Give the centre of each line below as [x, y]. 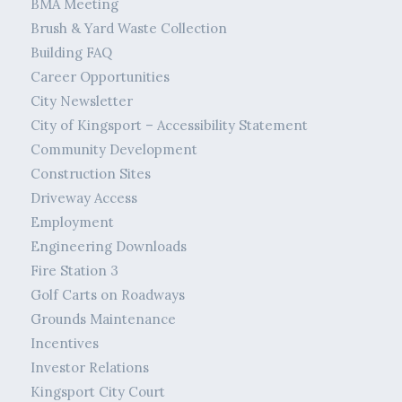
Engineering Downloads [108, 247]
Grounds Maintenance [103, 319]
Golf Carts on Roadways [107, 295]
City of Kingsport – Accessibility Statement [169, 126]
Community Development [114, 150]
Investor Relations [89, 368]
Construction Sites [90, 174]
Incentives [64, 344]
